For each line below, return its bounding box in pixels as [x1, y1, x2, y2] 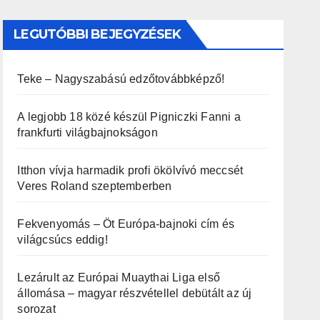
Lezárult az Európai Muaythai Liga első [17, 271, 220, 284]
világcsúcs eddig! [17, 234, 108, 246]
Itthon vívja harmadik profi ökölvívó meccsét [17, 164, 244, 176]
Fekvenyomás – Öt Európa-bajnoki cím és [17, 218, 234, 230]
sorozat [17, 303, 56, 315]
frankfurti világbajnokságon [17, 126, 158, 139]
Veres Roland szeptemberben [17, 180, 175, 192]
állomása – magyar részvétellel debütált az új [17, 287, 252, 299]
